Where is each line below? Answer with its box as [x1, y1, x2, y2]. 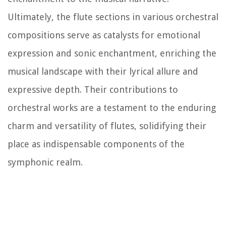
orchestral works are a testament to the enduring [8, 102, 216, 113]
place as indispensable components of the [8, 138, 185, 149]
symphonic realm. [8, 156, 83, 167]
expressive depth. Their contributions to [8, 84, 178, 95]
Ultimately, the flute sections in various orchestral [8, 11, 218, 22]
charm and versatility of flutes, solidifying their [8, 120, 206, 131]
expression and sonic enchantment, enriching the [8, 47, 216, 59]
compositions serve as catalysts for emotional [8, 29, 200, 40]
